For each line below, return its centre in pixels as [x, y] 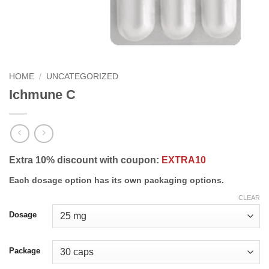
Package [25, 250]
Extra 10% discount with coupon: [85, 160]
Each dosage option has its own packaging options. [116, 180]
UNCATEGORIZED [83, 77]
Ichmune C [42, 94]
